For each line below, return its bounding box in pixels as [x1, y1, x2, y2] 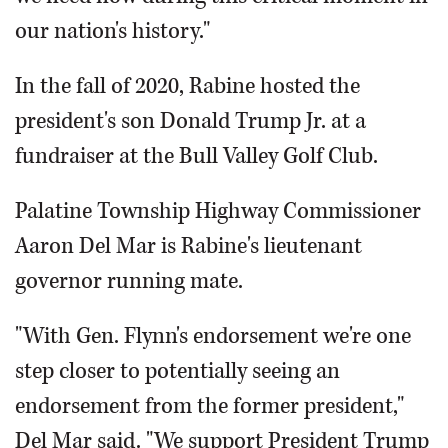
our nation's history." [15, 16, 210, 47]
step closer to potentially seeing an [15, 356, 340, 387]
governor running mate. [15, 266, 243, 297]
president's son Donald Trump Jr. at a [15, 106, 366, 137]
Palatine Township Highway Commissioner [15, 196, 421, 227]
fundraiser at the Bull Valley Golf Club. [15, 141, 378, 172]
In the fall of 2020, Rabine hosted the [15, 71, 360, 102]
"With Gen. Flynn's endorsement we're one [15, 321, 411, 352]
